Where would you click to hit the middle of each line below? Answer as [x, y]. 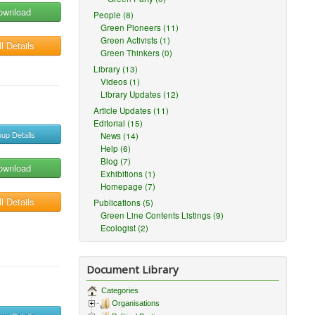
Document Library [133, 269]
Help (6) [116, 148]
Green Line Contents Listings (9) [162, 215]
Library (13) [116, 69]
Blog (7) [116, 161]
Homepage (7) [128, 186]
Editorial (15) [118, 123]
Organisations [136, 303]
